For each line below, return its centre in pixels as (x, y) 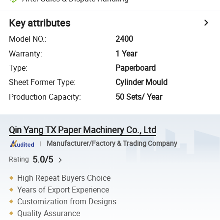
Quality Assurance (49, 213)
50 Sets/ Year (139, 96)
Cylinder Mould (142, 82)
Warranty (25, 53)
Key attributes (40, 23)
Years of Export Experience (63, 190)
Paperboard (136, 68)
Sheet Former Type (41, 82)
